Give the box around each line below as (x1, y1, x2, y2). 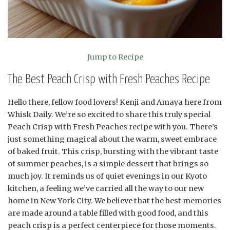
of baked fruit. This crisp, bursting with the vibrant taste (8, 147, 218, 157)
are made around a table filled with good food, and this (8, 208, 208, 218)
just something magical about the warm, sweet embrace (8, 135, 217, 144)
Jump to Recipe (87, 52, 143, 62)
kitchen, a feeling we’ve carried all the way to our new (8, 184, 204, 194)
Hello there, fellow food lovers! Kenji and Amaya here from (8, 98, 222, 107)
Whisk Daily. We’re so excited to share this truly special (8, 110, 210, 120)
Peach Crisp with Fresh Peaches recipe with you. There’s (8, 122, 218, 132)
